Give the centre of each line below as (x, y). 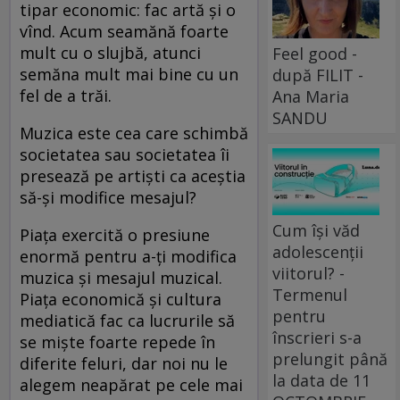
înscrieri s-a (317, 337)
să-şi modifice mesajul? (110, 197)
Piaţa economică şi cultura (121, 299)
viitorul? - (309, 273)
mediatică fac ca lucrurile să (127, 320)
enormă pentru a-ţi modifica (128, 256)
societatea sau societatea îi (125, 154)
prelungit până (330, 358)
